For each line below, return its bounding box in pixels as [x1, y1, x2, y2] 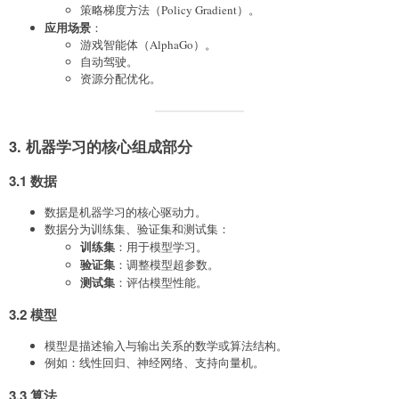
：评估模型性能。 [115, 273, 208, 290]
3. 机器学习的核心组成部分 [9, 134, 192, 157]
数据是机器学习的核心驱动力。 [45, 203, 207, 220]
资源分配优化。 [80, 69, 161, 86]
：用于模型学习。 [115, 238, 208, 255]
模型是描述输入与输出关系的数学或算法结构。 [45, 338, 288, 354]
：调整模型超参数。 [115, 256, 219, 273]
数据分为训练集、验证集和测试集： [45, 220, 230, 237]
